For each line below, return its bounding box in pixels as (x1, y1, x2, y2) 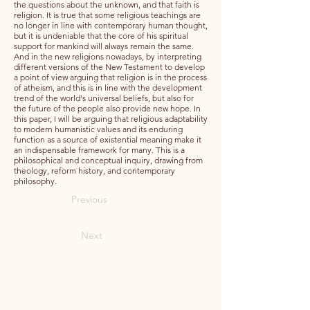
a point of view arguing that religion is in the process (14, 72, 207, 82)
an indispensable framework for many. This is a (14, 145, 185, 155)
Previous (71, 193, 107, 206)
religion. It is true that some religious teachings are (14, 10, 201, 20)
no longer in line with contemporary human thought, (14, 20, 208, 30)
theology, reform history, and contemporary (14, 165, 175, 176)
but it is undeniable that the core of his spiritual (14, 30, 188, 41)
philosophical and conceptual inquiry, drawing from (14, 155, 203, 165)
